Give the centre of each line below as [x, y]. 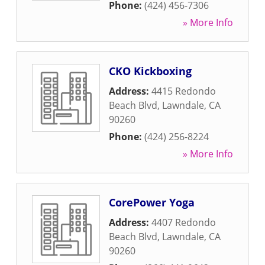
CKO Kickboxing [150, 71]
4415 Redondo [184, 91]
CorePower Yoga [152, 202]
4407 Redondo [184, 222]
